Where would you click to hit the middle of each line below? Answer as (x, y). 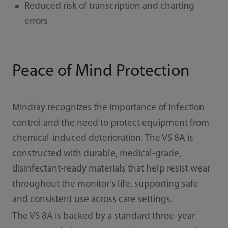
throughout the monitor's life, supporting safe (105, 184)
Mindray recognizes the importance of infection (108, 108)
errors (36, 22)
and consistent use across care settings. (92, 199)
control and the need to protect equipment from (110, 123)
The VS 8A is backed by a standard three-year (103, 217)
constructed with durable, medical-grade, (96, 154)
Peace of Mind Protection (101, 71)
